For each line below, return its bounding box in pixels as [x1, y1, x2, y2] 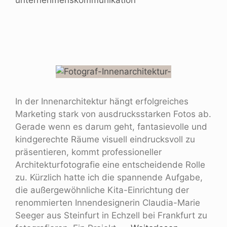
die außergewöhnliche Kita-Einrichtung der [15, 184, 189, 195]
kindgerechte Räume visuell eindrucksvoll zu [15, 134, 195, 144]
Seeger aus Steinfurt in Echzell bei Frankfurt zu [15, 210, 207, 220]
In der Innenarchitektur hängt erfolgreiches [15, 96, 188, 106]
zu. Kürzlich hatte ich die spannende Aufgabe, [15, 172, 203, 182]
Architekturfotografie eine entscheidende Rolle [15, 159, 205, 170]
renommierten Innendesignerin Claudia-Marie [15, 197, 200, 208]
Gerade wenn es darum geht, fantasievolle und [15, 121, 207, 132]
